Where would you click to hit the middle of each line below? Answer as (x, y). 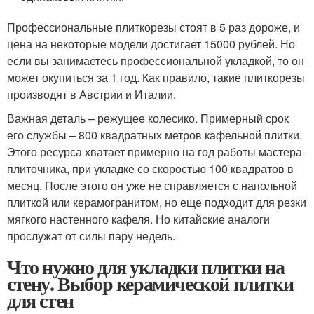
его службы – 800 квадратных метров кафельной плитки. (155, 135)
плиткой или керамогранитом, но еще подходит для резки (157, 203)
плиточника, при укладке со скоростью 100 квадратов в (150, 169)
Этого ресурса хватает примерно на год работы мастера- (156, 152)
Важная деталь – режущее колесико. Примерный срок (148, 118)
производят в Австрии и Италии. (91, 95)
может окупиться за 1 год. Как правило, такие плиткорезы (156, 78)
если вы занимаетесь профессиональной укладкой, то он (156, 61)
